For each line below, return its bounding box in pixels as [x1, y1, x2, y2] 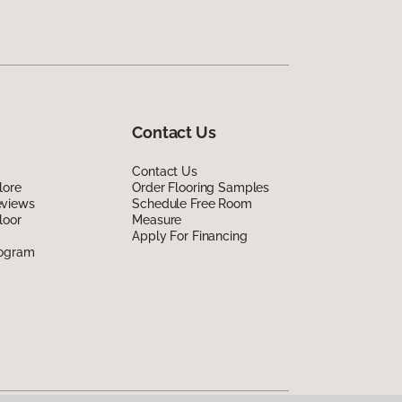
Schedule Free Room [132, 196, 252, 211]
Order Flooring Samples [132, 179, 270, 195]
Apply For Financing [132, 228, 248, 243]
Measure [132, 212, 182, 227]
